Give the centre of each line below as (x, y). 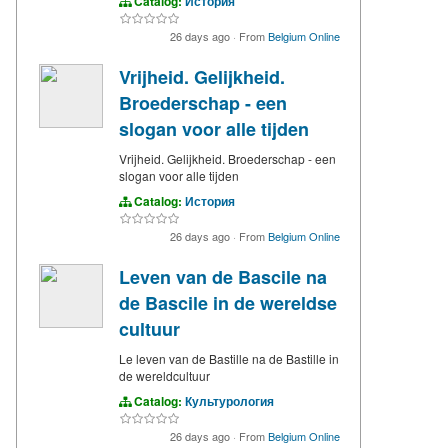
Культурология (229, 401)
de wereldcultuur (164, 376)
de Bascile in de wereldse (228, 303)
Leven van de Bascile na (223, 277)
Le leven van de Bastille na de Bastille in (229, 359)
